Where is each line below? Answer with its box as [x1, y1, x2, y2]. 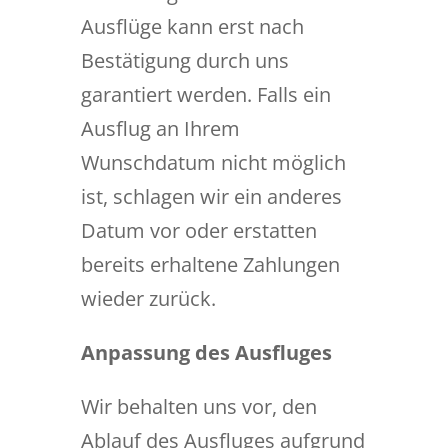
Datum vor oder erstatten [80, 217, 317, 244]
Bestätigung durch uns [80, 47, 289, 74]
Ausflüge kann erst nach [80, 13, 304, 40]
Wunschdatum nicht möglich [80, 149, 346, 176]
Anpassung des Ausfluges [80, 339, 332, 366]
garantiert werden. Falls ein [80, 81, 331, 108]
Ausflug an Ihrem [80, 115, 240, 142]
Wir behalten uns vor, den [80, 393, 317, 420]
